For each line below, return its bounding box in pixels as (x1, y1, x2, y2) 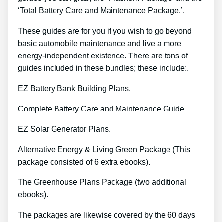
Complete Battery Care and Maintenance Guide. (18, 105, 186, 113)
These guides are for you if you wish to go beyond (18, 27, 192, 36)
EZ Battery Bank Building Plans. (18, 84, 131, 93)
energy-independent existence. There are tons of (18, 52, 188, 60)
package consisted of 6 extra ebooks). (18, 158, 150, 166)
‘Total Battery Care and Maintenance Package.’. (18, 6, 185, 15)
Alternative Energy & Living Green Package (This (18, 145, 190, 154)
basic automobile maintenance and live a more (18, 39, 181, 48)
